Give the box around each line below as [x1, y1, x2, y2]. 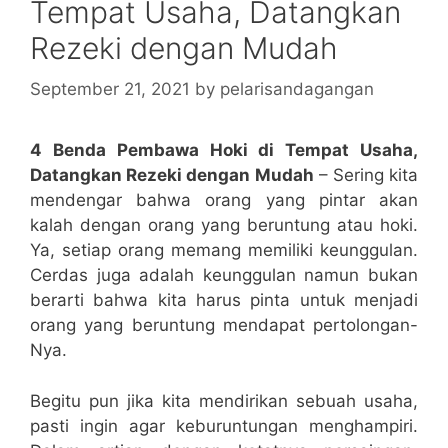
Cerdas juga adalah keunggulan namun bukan [30, 265, 418, 286]
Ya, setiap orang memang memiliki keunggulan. [30, 240, 418, 261]
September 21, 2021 [30, 79, 190, 100]
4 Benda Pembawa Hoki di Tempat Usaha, [30, 140, 418, 161]
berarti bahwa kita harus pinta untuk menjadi [30, 290, 418, 311]
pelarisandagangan [220, 79, 374, 100]
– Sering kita [313, 165, 418, 186]
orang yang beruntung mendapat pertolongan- [30, 315, 418, 336]
